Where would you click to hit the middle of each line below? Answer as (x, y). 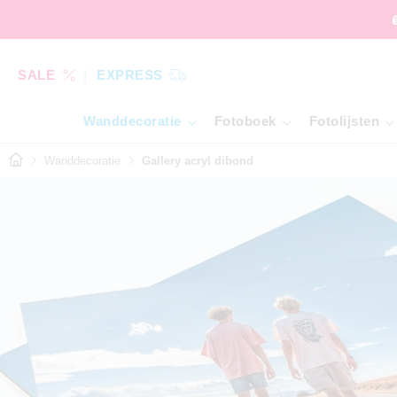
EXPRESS (130, 74)
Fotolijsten (344, 121)
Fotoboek (245, 121)
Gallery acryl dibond (198, 160)
